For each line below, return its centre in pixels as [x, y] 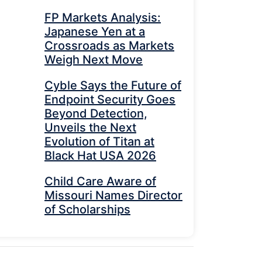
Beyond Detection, [96, 113]
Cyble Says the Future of [113, 85]
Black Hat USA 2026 [100, 156]
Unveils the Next [90, 127]
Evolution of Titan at [99, 142]
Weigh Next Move [94, 60]
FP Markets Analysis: [103, 18]
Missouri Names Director [113, 195]
